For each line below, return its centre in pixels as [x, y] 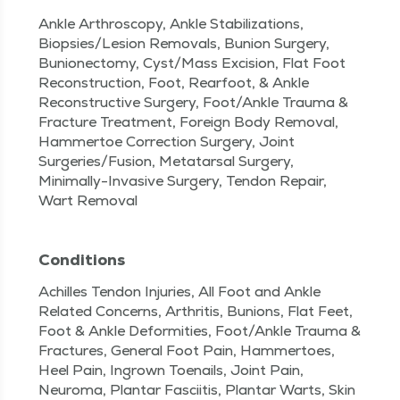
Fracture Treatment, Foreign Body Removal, [188, 121]
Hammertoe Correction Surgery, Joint [167, 141]
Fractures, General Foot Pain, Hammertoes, [187, 350]
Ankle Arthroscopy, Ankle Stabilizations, [171, 23]
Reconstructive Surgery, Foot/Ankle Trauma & [193, 102]
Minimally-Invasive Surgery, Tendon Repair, [183, 180]
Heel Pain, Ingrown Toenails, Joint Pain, [171, 370]
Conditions [82, 259]
